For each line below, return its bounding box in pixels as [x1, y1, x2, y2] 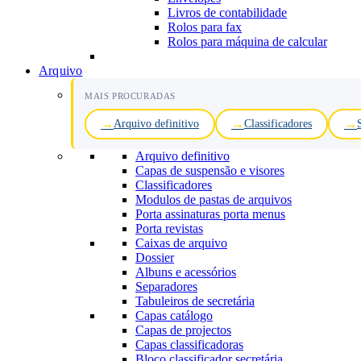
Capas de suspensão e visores [135, 164, 284, 177]
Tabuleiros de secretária [135, 294, 255, 308]
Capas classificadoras [135, 338, 243, 351]
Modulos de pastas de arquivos [135, 193, 292, 206]
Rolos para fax [168, 20, 242, 34]
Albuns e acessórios [135, 265, 236, 279]
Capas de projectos [135, 323, 231, 337]
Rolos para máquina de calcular [168, 35, 327, 48]
